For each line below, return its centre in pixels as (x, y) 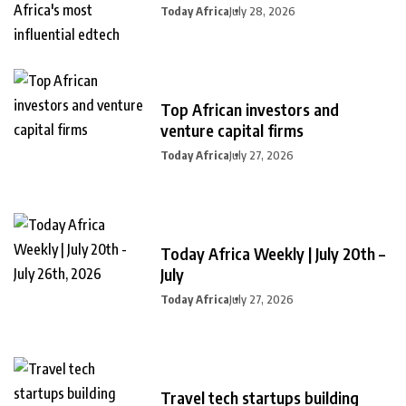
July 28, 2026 (262, 10)
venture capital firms (232, 130)
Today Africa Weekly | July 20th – (273, 253)
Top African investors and (250, 109)
